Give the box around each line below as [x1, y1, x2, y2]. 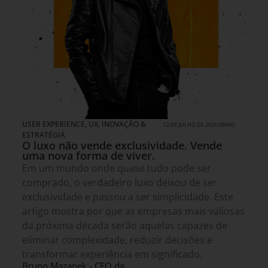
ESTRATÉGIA [22, 130, 65, 141]
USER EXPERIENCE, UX [22, 119, 98, 130]
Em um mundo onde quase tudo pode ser [22, 162, 211, 175]
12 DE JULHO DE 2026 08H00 [163, 121, 235, 129]
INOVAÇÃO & [102, 119, 146, 130]
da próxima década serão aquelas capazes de [22, 219, 227, 233]
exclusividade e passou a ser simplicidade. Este [22, 190, 233, 204]
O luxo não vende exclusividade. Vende [22, 138, 222, 153]
